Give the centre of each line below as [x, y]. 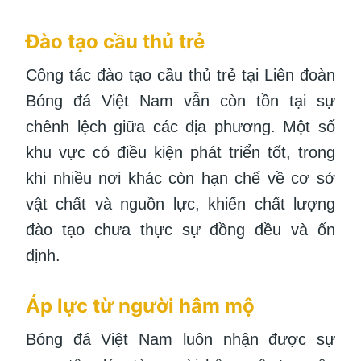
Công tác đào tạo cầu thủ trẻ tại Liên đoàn [180, 75]
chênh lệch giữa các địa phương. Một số [180, 127]
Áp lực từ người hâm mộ [140, 306]
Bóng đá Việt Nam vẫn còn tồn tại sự [180, 101]
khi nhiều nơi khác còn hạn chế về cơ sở [180, 178]
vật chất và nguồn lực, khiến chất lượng [180, 204]
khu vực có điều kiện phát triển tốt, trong [180, 153]
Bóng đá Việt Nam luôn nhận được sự [180, 340]
